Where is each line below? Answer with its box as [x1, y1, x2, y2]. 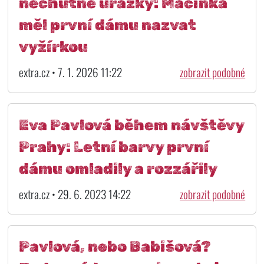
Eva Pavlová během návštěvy [18, 115, 244, 134]
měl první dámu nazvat [18, 16, 196, 34]
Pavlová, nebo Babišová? [18, 237, 211, 256]
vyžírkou [18, 38, 88, 56]
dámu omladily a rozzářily [18, 159, 217, 177]
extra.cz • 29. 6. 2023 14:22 [18, 185, 131, 203]
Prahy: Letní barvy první [18, 137, 209, 156]
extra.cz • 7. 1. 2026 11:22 [18, 64, 122, 81]
